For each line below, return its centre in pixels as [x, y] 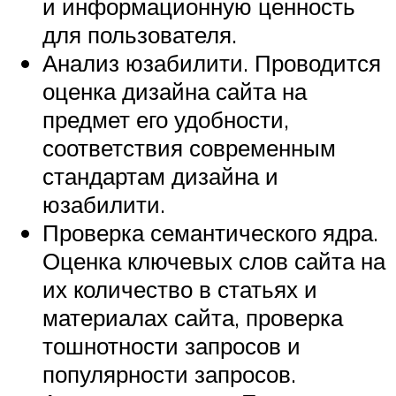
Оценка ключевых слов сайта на [214, 260]
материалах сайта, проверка [193, 317]
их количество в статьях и [180, 289]
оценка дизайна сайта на [175, 91]
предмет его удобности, [166, 119]
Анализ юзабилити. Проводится [212, 62]
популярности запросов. [169, 373]
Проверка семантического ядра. [210, 232]
